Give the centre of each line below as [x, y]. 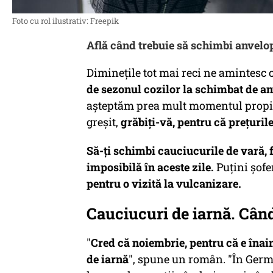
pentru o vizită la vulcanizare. [164, 183]
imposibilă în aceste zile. [150, 167]
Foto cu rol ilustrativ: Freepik [66, 21]
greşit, [102, 122]
